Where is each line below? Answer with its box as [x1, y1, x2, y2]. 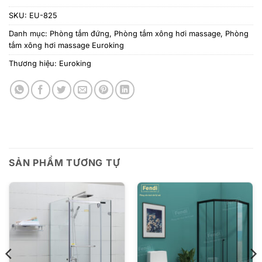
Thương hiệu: [9, 58, 59, 68]
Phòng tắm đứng [50, 29, 109, 38]
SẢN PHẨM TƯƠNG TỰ [9, 156, 120, 168]
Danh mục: [9, 29, 50, 38]
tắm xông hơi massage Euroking [9, 40, 124, 50]
